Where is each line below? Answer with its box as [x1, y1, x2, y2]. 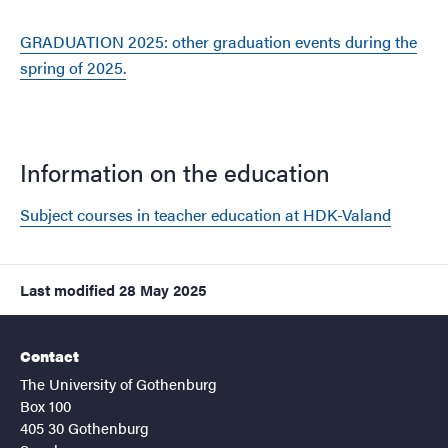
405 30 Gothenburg [20, 416, 149, 438]
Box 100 [20, 394, 71, 416]
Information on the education [20, 154, 330, 189]
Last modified [20, 278, 115, 300]
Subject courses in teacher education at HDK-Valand [20, 202, 391, 226]
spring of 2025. [20, 55, 126, 79]
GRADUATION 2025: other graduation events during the [20, 29, 417, 53]
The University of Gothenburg [20, 372, 217, 394]
